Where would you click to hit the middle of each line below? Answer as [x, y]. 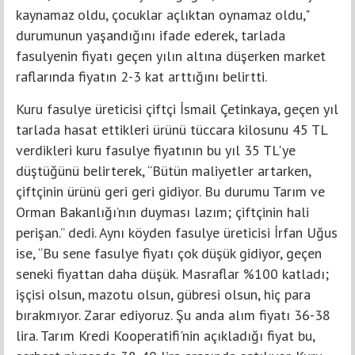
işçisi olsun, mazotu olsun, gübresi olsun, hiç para [163, 295]
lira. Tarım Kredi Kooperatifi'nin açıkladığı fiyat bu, [165, 336]
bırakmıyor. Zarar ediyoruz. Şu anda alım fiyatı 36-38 [173, 315]
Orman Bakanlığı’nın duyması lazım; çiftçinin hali [162, 212]
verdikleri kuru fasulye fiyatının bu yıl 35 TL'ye [156, 151]
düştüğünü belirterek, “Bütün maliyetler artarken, [163, 171]
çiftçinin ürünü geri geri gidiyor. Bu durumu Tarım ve [170, 192]
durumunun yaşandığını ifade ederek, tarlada [151, 36]
